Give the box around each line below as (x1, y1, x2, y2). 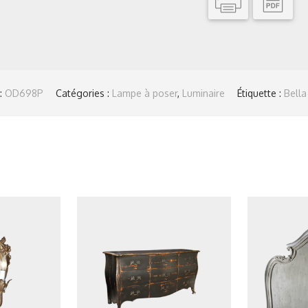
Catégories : (55, 87, 112, 99)
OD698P (4, 87, 43, 99)
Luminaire (181, 87, 225, 99)
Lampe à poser (111, 87, 177, 99)
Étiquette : (236, 87, 284, 99)
